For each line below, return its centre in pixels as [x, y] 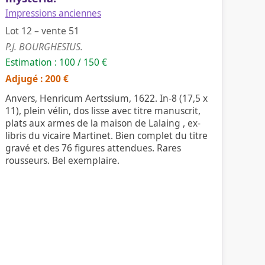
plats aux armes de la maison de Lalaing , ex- [103, 123]
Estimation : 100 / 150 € [56, 62]
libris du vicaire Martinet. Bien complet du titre [106, 135]
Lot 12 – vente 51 [42, 31]
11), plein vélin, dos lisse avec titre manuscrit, [103, 111]
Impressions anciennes [53, 13]
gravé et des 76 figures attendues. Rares [93, 148]
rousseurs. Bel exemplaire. [62, 160]
